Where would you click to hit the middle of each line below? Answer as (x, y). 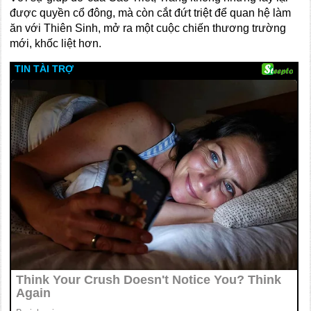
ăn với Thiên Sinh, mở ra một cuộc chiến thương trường (148, 28)
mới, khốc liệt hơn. (56, 43)
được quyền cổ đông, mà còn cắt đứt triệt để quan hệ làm (151, 13)
